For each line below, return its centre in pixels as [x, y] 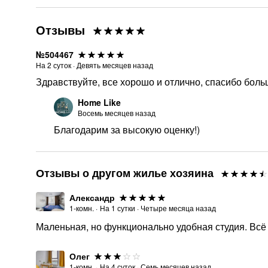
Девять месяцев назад [115, 65]
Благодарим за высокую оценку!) [127, 130]
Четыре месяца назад [178, 208]
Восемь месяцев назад [117, 113]
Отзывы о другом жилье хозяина [125, 173]
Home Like [99, 102]
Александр [92, 197]
